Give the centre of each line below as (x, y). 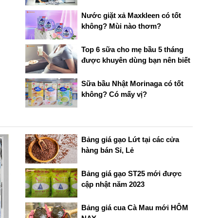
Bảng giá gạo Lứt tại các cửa (130, 140)
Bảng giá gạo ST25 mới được (131, 174)
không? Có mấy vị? (114, 94)
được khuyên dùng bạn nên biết (136, 60)
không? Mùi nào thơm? (121, 26)
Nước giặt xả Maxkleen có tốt (131, 15)
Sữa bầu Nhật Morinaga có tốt (132, 83)
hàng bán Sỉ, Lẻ (107, 150)
